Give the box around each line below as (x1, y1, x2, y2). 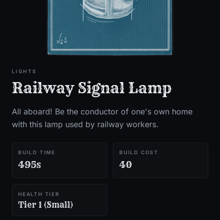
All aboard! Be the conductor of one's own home (12, 107, 192, 117)
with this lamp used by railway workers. (12, 119, 159, 130)
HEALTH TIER (18, 191, 60, 197)
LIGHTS (12, 68, 37, 75)
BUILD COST (119, 149, 159, 156)
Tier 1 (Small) (18, 200, 73, 210)
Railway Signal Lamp (12, 79, 172, 98)
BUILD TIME (18, 149, 55, 156)
